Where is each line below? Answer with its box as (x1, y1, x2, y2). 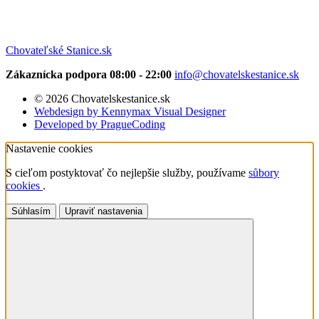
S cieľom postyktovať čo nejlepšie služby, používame (6, 167, 249, 179)
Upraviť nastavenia (65, 206, 142, 217)
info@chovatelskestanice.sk (174, 68, 299, 81)
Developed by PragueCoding (34, 118, 165, 131)
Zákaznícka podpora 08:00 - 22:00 (6, 68, 174, 81)
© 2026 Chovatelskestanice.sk (34, 93, 170, 105)
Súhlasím (11, 206, 51, 217)
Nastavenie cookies (6, 142, 93, 155)
